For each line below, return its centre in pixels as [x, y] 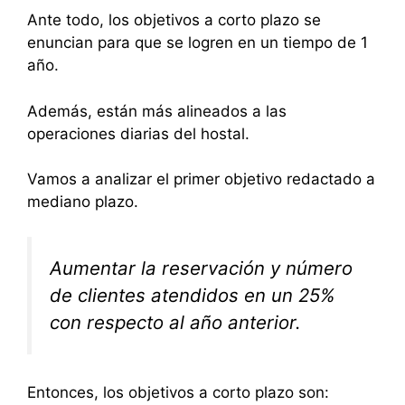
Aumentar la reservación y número [201, 268]
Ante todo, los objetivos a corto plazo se [174, 20]
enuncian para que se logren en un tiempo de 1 [198, 43]
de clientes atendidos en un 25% [193, 295]
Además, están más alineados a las [157, 111]
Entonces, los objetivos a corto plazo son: [178, 393]
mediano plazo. [83, 202]
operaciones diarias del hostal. [138, 133]
